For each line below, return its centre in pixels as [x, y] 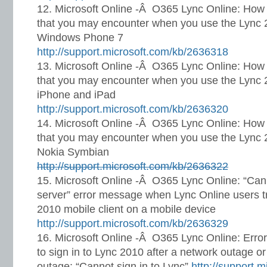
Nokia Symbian [73, 152]
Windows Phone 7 [80, 38]
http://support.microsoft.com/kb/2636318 [133, 52]
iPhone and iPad [76, 95]
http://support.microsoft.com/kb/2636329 [133, 223]
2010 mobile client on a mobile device [126, 209]
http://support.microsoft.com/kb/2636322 [133, 166]
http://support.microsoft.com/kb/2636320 [133, 109]
